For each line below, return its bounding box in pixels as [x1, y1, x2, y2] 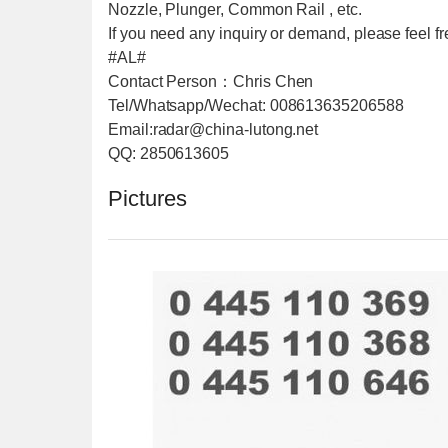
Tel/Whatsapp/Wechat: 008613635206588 [108, 97, 404, 114]
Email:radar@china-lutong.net [108, 121, 319, 138]
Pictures [108, 186, 187, 212]
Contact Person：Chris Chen [108, 73, 314, 90]
